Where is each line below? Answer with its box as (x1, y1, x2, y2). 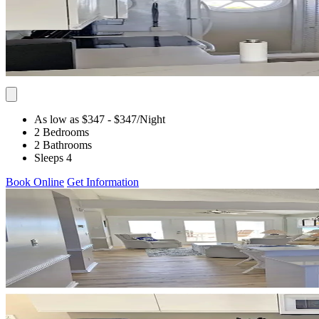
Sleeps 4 (34, 151, 72, 164)
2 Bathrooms (34, 138, 92, 151)
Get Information (67, 175, 139, 188)
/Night (137, 113, 165, 125)
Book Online (6, 175, 64, 188)
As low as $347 (34, 113, 105, 125)
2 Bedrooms (34, 125, 89, 138)
